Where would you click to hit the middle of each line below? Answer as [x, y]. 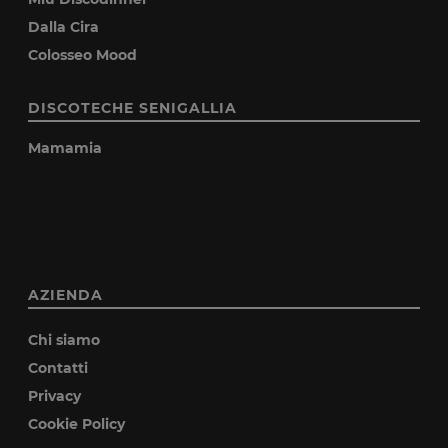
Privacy [55, 395]
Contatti [58, 367]
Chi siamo [64, 339]
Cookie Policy [77, 423]
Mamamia [65, 147]
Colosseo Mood [83, 54]
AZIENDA [66, 294]
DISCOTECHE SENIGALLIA [133, 107]
